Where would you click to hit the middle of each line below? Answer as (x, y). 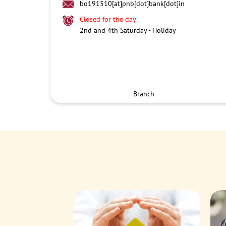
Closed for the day (108, 19)
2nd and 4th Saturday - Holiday (128, 30)
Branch (144, 94)
